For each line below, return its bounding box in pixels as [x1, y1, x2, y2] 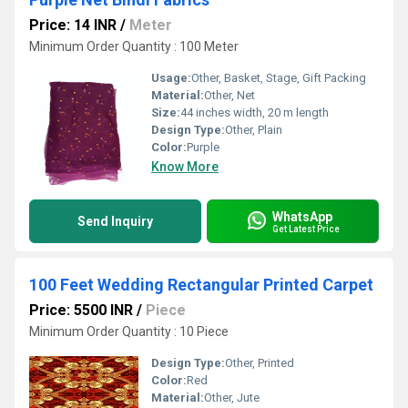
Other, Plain [225, 123, 282, 137]
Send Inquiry [77, 214, 153, 229]
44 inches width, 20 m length [180, 106, 329, 119]
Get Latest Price [272, 223, 340, 234]
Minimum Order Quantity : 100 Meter [29, 39, 239, 54]
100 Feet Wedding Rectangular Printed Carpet [29, 275, 373, 294]
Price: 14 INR [29, 16, 117, 34]
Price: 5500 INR [29, 301, 133, 319]
